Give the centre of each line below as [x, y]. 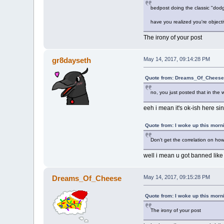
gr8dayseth [71, 60]
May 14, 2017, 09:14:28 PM [176, 59]
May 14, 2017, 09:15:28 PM [176, 177]
